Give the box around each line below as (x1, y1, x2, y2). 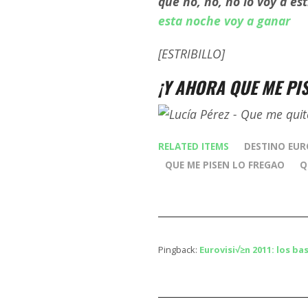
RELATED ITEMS (158, 140, 229, 153)
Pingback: (158, 243, 199, 256)
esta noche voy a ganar (158, 12, 290, 29)
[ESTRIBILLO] (158, 45, 225, 62)
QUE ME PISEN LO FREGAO (165, 158, 285, 171)
